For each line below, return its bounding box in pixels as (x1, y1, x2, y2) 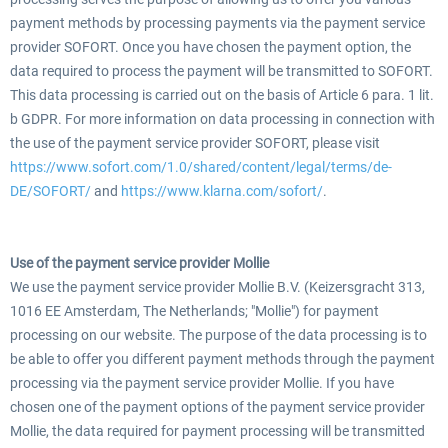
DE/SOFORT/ (10, 183, 91, 199)
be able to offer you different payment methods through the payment (10, 351, 435, 367)
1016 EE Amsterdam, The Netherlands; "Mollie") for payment (10, 303, 379, 319)
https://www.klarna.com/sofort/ (121, 183, 323, 199)
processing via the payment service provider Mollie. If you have (10, 375, 394, 391)
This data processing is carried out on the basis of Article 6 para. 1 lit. (10, 87, 434, 103)
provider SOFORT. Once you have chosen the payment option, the (10, 39, 411, 55)
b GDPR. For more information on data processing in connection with (10, 111, 435, 127)
